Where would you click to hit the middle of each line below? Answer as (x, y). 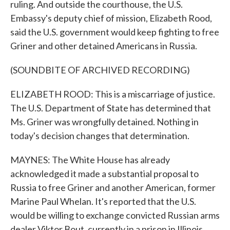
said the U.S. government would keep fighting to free (115, 32)
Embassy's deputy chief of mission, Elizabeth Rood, (111, 18)
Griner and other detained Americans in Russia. (104, 46)
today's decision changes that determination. (100, 136)
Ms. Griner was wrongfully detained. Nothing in (104, 122)
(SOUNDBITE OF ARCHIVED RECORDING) (100, 70)
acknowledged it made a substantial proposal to (104, 174)
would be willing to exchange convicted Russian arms (115, 215)
